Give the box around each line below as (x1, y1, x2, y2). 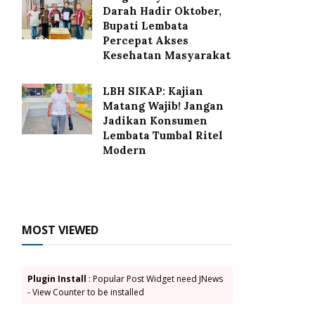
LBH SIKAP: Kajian (103, 84, 203, 98)
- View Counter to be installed (27, 286, 144, 299)
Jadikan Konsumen (103, 114, 207, 128)
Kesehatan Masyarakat (103, 49, 231, 63)
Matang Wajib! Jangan (103, 99, 224, 113)
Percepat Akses (103, 34, 188, 48)
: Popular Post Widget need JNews (86, 273, 223, 285)
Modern (103, 143, 146, 157)
